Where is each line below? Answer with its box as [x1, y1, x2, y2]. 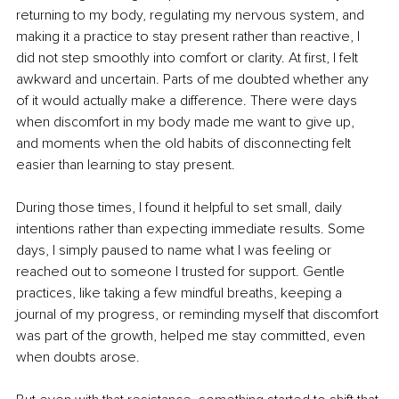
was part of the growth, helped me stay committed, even [16, 327, 369, 346]
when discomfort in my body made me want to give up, [16, 113, 358, 132]
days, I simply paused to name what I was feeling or [16, 241, 335, 260]
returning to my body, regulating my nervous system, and [16, 6, 368, 25]
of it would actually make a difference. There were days [16, 92, 361, 110]
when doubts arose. [16, 348, 140, 367]
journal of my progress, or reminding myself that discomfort [16, 305, 382, 324]
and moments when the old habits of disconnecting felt [16, 134, 354, 153]
